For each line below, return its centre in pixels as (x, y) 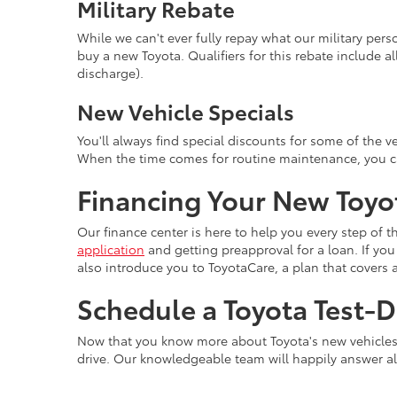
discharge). (110, 73)
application (111, 249)
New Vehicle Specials (186, 111)
